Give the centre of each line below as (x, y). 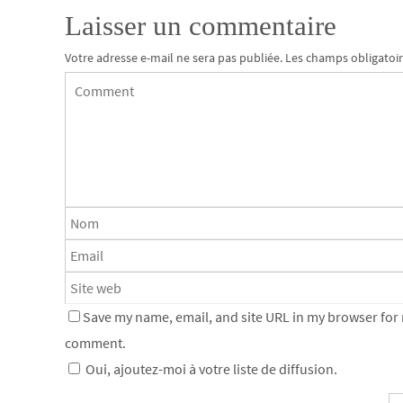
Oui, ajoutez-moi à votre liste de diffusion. (210, 368)
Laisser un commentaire (201, 26)
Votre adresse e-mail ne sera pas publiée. (174, 58)
